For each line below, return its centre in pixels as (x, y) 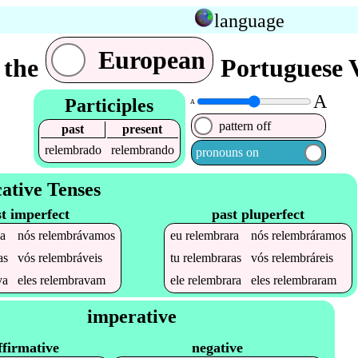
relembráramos (309, 235)
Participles (109, 105)
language (249, 21)
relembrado (73, 150)
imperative (132, 316)
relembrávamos (76, 235)
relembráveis (70, 257)
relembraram (305, 280)
